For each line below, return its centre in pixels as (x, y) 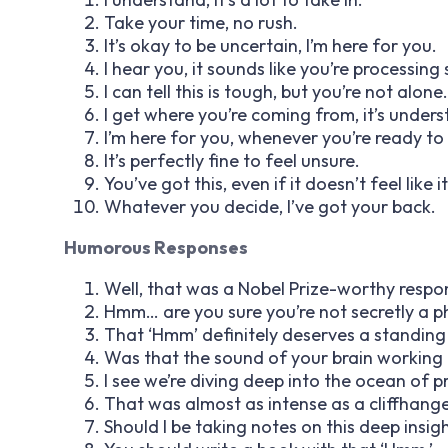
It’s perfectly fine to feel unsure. (232, 160)
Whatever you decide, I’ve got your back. (270, 206)
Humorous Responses (156, 247)
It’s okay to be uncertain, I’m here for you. (270, 45)
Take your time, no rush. (201, 22)
